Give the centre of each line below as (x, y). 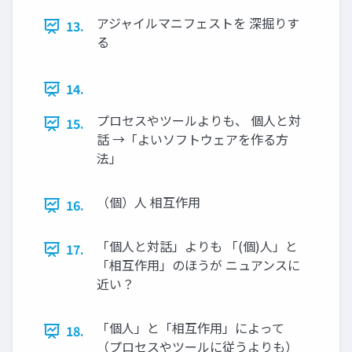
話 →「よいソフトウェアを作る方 (192, 139)
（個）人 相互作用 (148, 202)
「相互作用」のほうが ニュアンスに (198, 265)
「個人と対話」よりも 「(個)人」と (197, 246)
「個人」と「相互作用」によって (191, 328)
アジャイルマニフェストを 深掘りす (198, 23)
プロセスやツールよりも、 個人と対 (199, 121)
